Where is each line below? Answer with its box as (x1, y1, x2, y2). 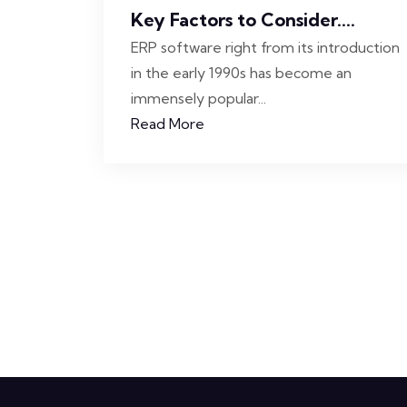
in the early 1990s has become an (131, 64, 352, 82)
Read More (131, 114, 204, 133)
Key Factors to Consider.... (131, 8, 355, 31)
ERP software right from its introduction (131, 38, 400, 56)
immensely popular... (131, 89, 266, 107)
